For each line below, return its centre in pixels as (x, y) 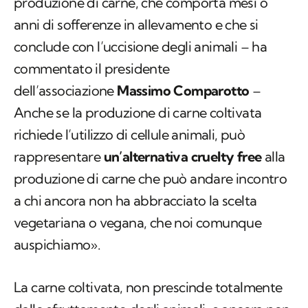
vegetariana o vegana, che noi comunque (138, 223)
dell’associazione (66, 91)
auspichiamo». (57, 245)
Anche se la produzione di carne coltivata (138, 113)
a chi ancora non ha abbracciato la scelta (135, 201)
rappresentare (59, 157)
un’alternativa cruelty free (183, 157)
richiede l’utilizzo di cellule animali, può (130, 135)
